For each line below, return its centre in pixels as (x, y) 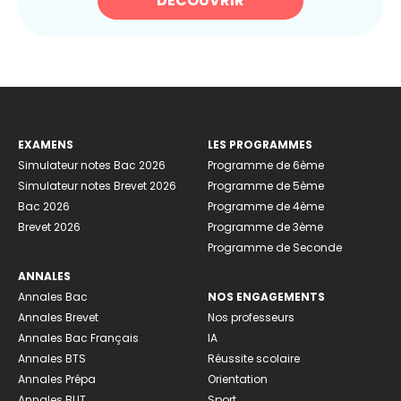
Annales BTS (52, 358)
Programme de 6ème (266, 165)
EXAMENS (46, 144)
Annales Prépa (57, 379)
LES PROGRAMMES (260, 144)
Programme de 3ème (265, 226)
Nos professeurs (251, 317)
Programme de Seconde (275, 247)
